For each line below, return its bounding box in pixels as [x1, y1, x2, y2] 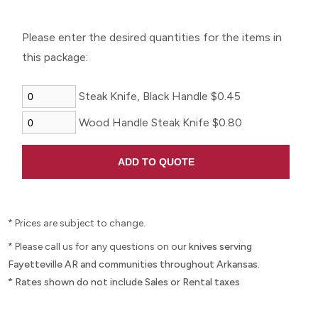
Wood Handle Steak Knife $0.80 [76, 116, 243, 129]
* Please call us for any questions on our [8, 241, 190, 253]
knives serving [189, 241, 253, 253]
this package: [22, 50, 89, 64]
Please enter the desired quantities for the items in [22, 31, 283, 44]
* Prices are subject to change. [8, 217, 146, 229]
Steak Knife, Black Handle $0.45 [76, 89, 241, 103]
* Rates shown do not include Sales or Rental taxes [8, 276, 241, 288]
